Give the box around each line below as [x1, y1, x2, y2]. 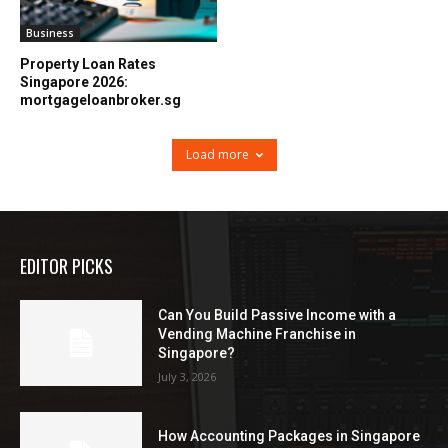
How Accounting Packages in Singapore [158, 428, 421, 445]
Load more [185, 146, 249, 164]
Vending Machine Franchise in [158, 326, 357, 343]
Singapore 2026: [20, 74, 128, 91]
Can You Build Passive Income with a [158, 307, 397, 324]
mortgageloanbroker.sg [20, 92, 181, 109]
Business [26, 26, 74, 41]
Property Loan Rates [20, 56, 156, 73]
